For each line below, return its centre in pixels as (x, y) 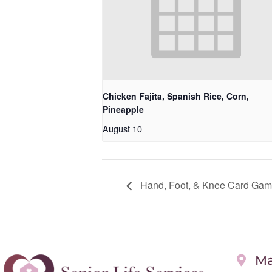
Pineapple (123, 110)
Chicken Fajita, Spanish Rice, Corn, (176, 96)
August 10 (122, 129)
